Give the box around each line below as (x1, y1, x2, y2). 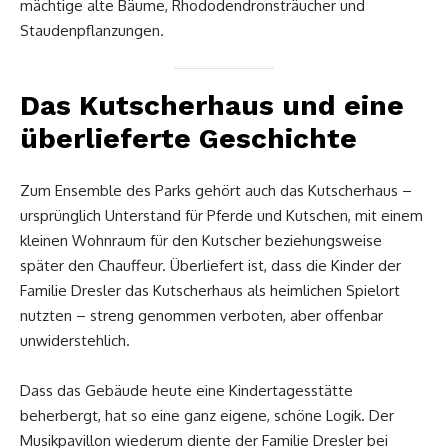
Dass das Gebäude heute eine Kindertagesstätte (20, 380, 353, 400)
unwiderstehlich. (20, 330, 130, 350)
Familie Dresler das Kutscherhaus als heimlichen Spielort (20, 280, 400, 300)
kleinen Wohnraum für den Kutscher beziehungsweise (20, 230, 382, 250)
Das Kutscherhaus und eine (20, 88, 404, 122)
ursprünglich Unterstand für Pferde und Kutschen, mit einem (20, 205, 423, 225)
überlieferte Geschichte (20, 121, 357, 155)
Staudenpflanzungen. (20, 20, 164, 40)
